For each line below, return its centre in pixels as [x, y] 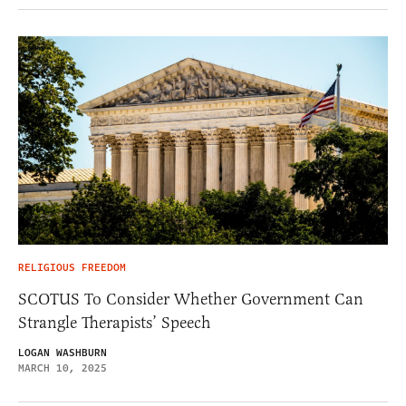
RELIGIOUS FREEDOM [72, 267]
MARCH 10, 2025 [63, 368]
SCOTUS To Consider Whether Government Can [191, 299]
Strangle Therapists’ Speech [115, 322]
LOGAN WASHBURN [63, 353]
